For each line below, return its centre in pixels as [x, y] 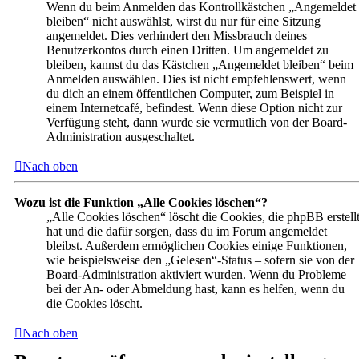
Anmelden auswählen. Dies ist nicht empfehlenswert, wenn [196, 79]
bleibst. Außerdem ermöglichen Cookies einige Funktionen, [197, 246]
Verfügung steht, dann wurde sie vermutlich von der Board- [197, 123]
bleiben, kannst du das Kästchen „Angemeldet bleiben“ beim [200, 65]
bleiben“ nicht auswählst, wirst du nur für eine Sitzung [184, 22]
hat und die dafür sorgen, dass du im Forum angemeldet [187, 232]
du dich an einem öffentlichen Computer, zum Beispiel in [190, 94]
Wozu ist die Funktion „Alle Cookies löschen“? [141, 203]
